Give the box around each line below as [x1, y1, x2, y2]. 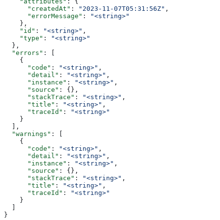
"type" [4, 34, 43, 42]
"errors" [4, 49, 43, 56]
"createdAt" [4, 4, 71, 12]
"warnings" [4, 130, 51, 137]
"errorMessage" [4, 12, 82, 20]
